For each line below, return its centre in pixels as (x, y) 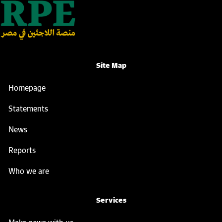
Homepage (27, 88)
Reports (22, 150)
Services (111, 200)
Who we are (29, 171)
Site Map (111, 65)
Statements (28, 109)
